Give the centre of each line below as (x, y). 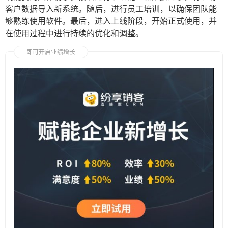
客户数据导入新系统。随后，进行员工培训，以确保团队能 (111, 9)
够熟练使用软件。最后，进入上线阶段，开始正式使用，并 (111, 21)
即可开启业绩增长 (51, 52)
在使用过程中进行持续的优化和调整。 (74, 33)
